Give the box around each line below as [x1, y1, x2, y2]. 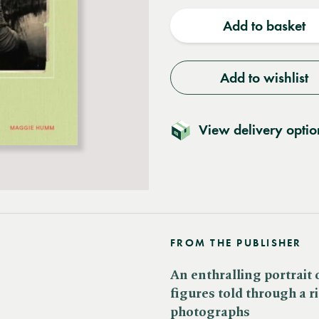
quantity [187, 3, 237, 21]
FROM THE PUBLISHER [170, 236, 302, 249]
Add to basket [222, 17, 305, 34]
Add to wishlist [219, 69, 308, 86]
